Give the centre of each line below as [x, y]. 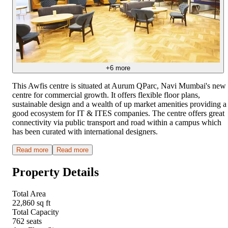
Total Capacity [36, 212]
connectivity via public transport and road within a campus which [117, 122]
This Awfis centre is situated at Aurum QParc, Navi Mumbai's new [119, 85]
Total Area [29, 193]
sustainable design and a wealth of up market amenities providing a [119, 104]
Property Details [55, 172]
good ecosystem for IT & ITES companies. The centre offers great [118, 113]
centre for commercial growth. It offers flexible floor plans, [106, 95]
